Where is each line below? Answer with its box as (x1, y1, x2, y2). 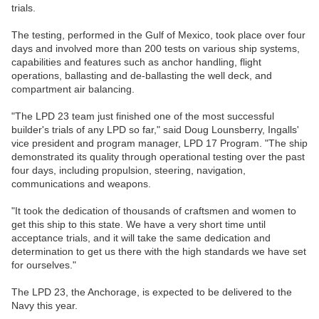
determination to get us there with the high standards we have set (11, 246, 306, 258)
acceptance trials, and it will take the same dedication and (11, 232, 271, 244)
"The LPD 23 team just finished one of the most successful (11, 110, 274, 122)
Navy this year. (11, 300, 78, 312)
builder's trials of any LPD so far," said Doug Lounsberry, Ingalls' (11, 124, 299, 136)
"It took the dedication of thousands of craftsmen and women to (11, 205, 296, 217)
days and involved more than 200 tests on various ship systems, (11, 43, 300, 55)
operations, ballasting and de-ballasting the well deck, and (11, 70, 272, 82)
